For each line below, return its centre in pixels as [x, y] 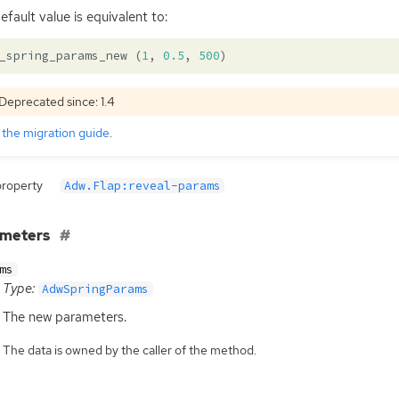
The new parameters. [64, 317]
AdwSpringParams [96, 289]
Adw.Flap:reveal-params [142, 186]
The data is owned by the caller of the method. [129, 350]
